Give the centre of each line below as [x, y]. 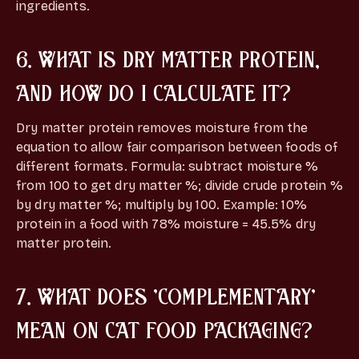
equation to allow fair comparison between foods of [177, 147]
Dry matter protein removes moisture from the [162, 127]
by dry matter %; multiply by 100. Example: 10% [161, 204]
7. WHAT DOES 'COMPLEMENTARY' [166, 295]
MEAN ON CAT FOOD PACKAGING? [165, 329]
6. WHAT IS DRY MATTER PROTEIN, [168, 58]
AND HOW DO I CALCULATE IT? [153, 92]
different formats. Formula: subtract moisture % [167, 166]
